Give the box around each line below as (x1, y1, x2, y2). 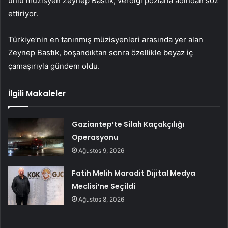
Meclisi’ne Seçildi (72, 181, 136, 192)
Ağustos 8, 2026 (78, 195, 125, 204)
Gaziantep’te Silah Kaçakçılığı (72, 119, 185, 130)
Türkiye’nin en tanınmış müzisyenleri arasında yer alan (8, 35, 203, 45)
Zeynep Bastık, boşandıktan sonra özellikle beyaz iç (8, 48, 193, 58)
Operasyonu (72, 132, 119, 143)
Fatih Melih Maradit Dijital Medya (72, 168, 196, 179)
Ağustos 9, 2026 (78, 147, 125, 155)
